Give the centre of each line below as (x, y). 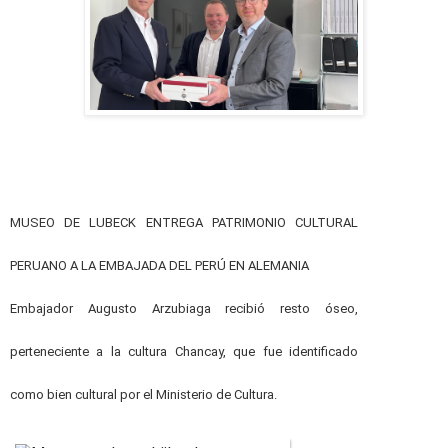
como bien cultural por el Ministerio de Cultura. (143, 395)
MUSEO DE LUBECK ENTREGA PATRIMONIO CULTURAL (184, 223)
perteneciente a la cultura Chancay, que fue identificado (184, 352)
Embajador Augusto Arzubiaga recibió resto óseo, (184, 309)
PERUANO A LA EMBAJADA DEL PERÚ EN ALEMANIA (159, 266)
